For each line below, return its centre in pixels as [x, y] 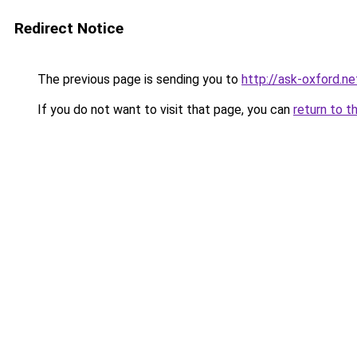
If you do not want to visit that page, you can [164, 110]
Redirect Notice [69, 28]
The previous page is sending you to [138, 79]
